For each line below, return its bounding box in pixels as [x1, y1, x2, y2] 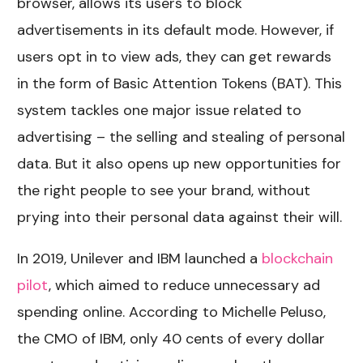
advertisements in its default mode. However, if [17, 19, 335, 40]
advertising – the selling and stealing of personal [17, 126, 346, 147]
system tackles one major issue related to [17, 100, 302, 120]
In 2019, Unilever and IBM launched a [17, 248, 258, 268]
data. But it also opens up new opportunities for [17, 153, 342, 173]
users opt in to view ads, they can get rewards [17, 46, 332, 66]
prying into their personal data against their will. [17, 207, 343, 227]
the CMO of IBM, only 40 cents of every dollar [17, 328, 326, 348]
